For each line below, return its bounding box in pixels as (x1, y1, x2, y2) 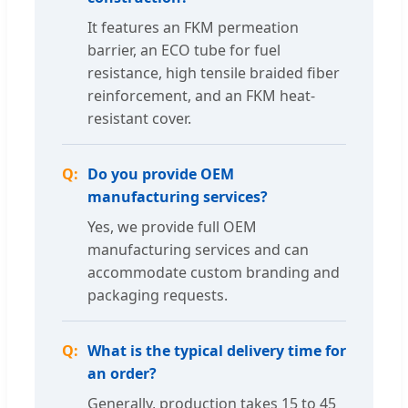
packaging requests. (87, 285, 228, 306)
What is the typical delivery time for (87, 341, 346, 362)
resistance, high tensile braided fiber (87, 63, 340, 84)
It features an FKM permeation (87, 17, 299, 38)
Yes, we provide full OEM (87, 217, 257, 238)
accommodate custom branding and (87, 262, 340, 283)
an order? (87, 363, 157, 384)
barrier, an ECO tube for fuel (87, 40, 280, 61)
